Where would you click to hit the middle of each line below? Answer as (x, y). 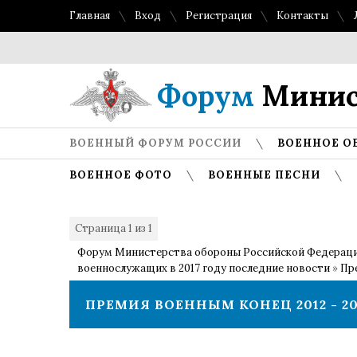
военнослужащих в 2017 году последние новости (204, 268)
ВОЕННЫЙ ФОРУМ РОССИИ (155, 143)
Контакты (302, 16)
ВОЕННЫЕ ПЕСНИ (264, 175)
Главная (90, 16)
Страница (102, 228)
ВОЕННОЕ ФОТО (121, 175)
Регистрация (219, 16)
